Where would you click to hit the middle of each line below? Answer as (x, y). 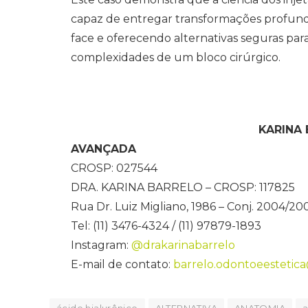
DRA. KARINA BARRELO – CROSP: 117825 (183, 187)
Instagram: (101, 245)
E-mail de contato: (122, 264)
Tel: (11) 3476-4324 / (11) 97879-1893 (166, 225)
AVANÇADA (103, 148)
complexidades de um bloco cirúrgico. (176, 57)
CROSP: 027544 (114, 168)
